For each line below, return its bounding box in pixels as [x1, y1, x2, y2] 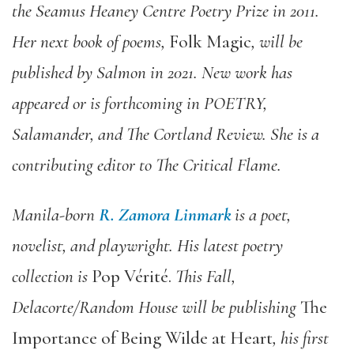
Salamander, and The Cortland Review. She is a [12, 123, 319, 145]
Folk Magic [165, 31, 251, 53]
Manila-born [12, 204, 99, 226]
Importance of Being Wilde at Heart [12, 327, 273, 349]
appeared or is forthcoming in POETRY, [12, 92, 267, 115]
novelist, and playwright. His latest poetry [12, 235, 283, 257]
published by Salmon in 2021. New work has [12, 62, 292, 84]
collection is [12, 265, 92, 288]
